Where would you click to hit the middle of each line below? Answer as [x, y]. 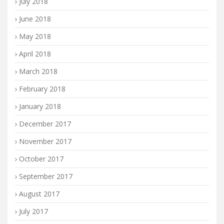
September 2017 [46, 176]
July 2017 [33, 211]
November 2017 [45, 141]
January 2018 [40, 106]
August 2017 [39, 194]
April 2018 [35, 54]
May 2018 [35, 36]
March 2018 [38, 71]
